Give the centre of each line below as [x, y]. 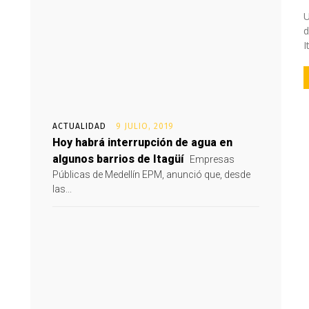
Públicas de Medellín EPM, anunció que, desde [151, 175]
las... [62, 189]
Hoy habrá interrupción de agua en [142, 142]
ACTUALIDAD [79, 126]
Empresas [211, 159]
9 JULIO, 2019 [145, 126]
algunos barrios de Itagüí [118, 159]
